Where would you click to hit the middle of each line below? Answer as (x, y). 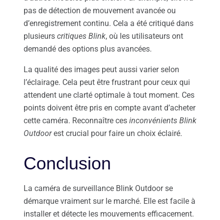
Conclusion (67, 163)
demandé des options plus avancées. (88, 49)
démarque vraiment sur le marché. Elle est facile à (110, 201)
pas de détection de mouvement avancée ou (100, 10)
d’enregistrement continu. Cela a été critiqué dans (109, 23)
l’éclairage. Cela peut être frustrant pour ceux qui (107, 82)
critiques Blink (81, 36)
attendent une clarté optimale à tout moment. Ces (109, 95)
